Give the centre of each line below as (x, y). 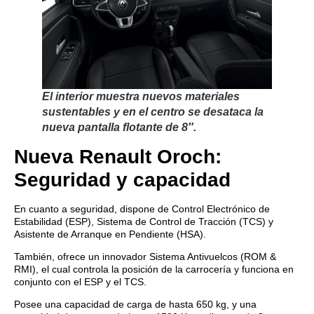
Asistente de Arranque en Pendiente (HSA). (110, 234)
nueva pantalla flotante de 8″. (119, 127)
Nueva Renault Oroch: (118, 156)
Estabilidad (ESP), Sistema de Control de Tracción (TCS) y (144, 221)
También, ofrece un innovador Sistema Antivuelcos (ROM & (145, 256)
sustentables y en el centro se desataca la (153, 111)
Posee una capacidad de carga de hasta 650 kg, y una (135, 305)
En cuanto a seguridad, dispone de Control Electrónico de (142, 209)
